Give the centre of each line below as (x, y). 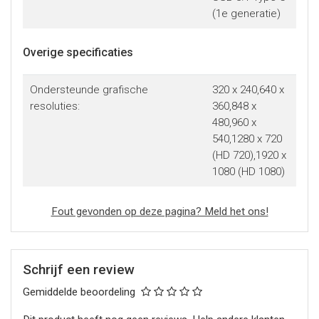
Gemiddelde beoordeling (80, 292)
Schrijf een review (79, 270)
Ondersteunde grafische (89, 90)
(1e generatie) (246, 14)
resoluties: (54, 106)
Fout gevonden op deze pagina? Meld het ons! (159, 211)
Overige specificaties (78, 52)
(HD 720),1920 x (249, 155)
